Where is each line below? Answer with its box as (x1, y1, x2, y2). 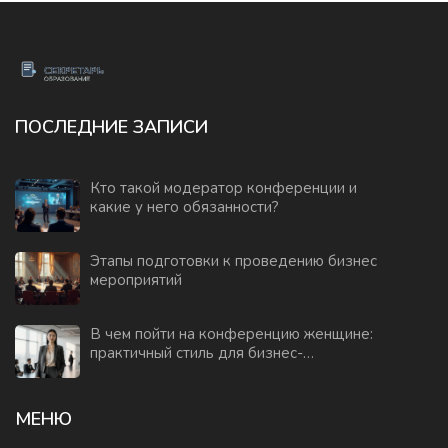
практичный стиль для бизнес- (90, 343, 303, 364)
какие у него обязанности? (90, 197, 279, 218)
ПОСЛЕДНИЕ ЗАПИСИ (15, 115, 208, 140)
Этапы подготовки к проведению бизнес (90, 251, 377, 272)
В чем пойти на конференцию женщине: (90, 324, 373, 345)
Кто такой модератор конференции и (90, 178, 357, 199)
